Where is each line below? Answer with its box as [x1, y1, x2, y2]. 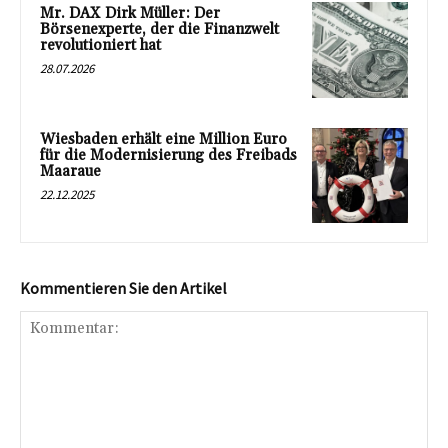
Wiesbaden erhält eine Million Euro [40, 129, 287, 149]
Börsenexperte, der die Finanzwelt [40, 19, 279, 39]
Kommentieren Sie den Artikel [20, 278, 227, 299]
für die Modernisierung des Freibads [40, 145, 297, 165]
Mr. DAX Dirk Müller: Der [40, 3, 220, 23]
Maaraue [40, 161, 101, 181]
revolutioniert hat [40, 35, 161, 55]
